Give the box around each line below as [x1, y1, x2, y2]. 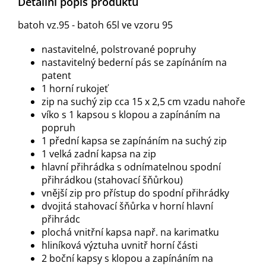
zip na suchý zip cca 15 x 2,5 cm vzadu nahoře [42, 95, 245, 109]
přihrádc [42, 213, 80, 226]
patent [42, 69, 71, 83]
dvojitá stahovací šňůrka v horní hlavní [42, 199, 213, 213]
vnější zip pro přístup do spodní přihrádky [42, 186, 229, 200]
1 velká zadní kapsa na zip [42, 147, 156, 161]
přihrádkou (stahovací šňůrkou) [42, 173, 183, 187]
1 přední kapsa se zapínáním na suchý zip [42, 134, 227, 148]
